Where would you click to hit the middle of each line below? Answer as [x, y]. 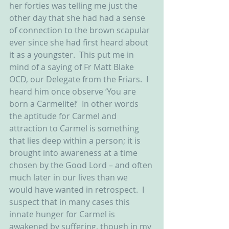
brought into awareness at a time [74, 153]
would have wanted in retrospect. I [78, 190]
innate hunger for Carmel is [63, 214]
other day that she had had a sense [78, 18]
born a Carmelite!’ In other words [75, 104]
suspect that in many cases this [71, 202]
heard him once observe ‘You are [74, 91]
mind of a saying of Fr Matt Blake [73, 67]
